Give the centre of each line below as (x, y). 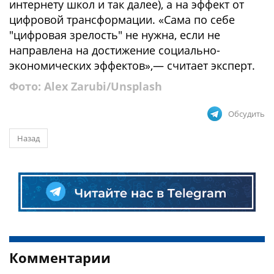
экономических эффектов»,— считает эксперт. (132, 65)
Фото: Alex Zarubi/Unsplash (86, 86)
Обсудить (246, 114)
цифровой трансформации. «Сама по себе (122, 20)
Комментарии (60, 257)
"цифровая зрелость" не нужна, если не (115, 35)
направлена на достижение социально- (115, 50)
